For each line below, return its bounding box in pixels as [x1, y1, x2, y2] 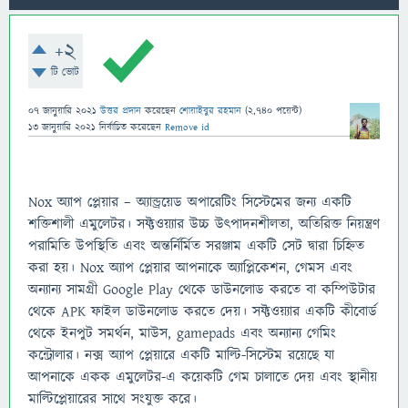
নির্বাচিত [99, 120, 127, 134]
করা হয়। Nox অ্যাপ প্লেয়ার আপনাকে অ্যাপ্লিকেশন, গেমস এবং [28, 257, 352, 278]
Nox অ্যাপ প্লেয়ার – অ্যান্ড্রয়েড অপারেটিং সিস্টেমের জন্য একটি [28, 191, 352, 212]
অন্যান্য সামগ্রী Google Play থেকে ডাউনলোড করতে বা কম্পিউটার [28, 279, 375, 300]
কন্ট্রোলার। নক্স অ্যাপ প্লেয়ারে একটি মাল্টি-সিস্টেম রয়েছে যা [28, 344, 334, 365]
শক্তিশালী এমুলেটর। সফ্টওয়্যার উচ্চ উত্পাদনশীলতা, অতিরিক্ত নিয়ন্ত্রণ [28, 213, 380, 234]
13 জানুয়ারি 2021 [28, 120, 96, 134]
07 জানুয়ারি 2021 [28, 104, 97, 117]
